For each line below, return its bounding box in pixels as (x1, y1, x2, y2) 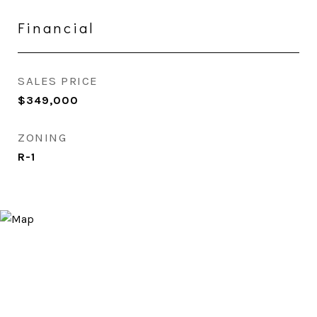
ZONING (18, 130, 67, 144)
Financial (18, 18, 95, 38)
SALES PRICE (18, 74, 98, 88)
